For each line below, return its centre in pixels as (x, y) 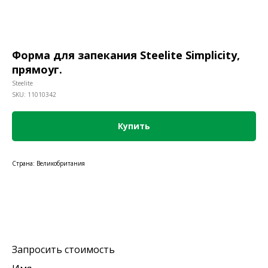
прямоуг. (37, 69)
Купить (134, 126)
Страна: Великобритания (48, 163)
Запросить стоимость (63, 249)
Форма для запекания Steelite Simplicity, (126, 55)
